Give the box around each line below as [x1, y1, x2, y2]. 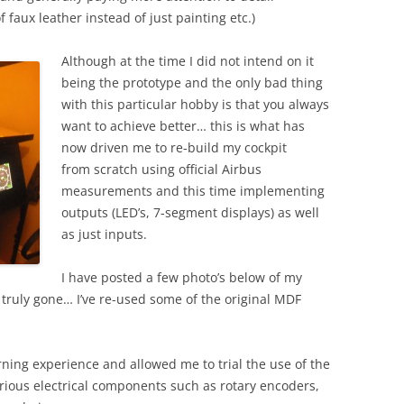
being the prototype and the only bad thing [61, 74, 323, 91]
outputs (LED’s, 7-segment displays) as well [61, 204, 319, 221]
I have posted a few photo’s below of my [61, 269, 302, 286]
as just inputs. [61, 225, 147, 243]
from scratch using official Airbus [61, 161, 262, 178]
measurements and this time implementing [61, 182, 325, 199]
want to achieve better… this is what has [61, 117, 305, 134]
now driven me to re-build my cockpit [61, 139, 287, 156]
